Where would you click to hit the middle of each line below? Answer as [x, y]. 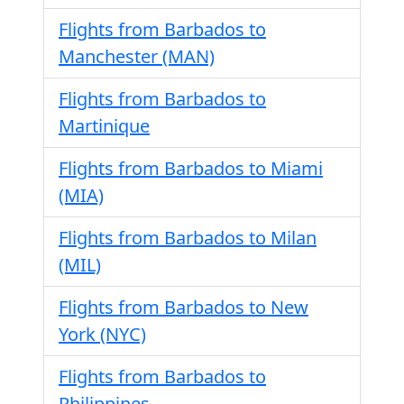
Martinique [104, 126]
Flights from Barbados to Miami [191, 168]
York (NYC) [102, 334]
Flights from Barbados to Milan [188, 238]
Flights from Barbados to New [184, 307]
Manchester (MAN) [137, 56]
